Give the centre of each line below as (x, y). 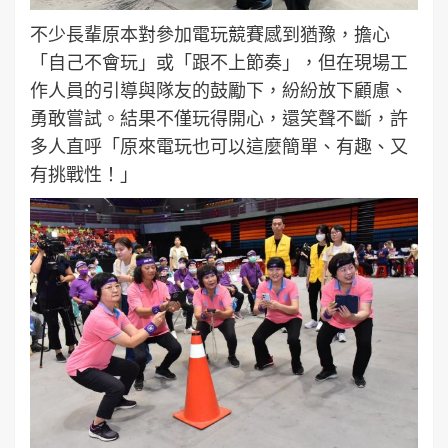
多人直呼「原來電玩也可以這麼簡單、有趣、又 (219, 145)
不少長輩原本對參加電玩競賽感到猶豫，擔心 (210, 33)
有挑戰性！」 (84, 173)
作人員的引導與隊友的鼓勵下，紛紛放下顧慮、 (219, 89)
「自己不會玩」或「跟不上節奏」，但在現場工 (219, 61)
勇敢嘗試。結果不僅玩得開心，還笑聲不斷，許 (219, 117)
